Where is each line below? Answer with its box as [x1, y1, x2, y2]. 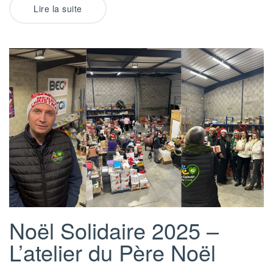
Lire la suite [34, 2, 82, 15]
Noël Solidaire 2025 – [9, 214, 219, 246]
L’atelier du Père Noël [9, 236, 216, 268]
